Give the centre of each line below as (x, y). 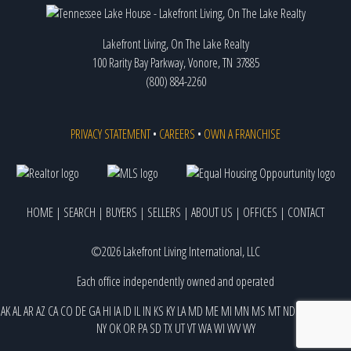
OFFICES (260, 212)
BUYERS (121, 212)
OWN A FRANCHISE (242, 134)
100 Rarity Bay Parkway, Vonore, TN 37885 (175, 62)
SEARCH (80, 212)
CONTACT (306, 212)
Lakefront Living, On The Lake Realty (175, 43)
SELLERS (164, 212)
